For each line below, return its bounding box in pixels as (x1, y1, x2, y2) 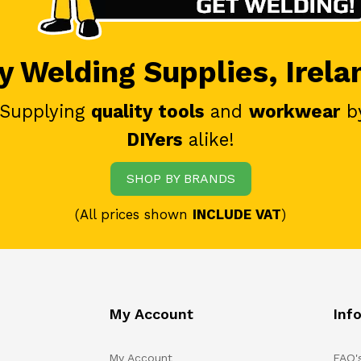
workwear (249, 100, 340, 122)
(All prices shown (75, 205, 193, 222)
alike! (182, 128, 234, 150)
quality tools (91, 100, 204, 122)
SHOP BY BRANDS (126, 170, 235, 186)
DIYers (127, 128, 182, 150)
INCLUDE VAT (193, 205, 281, 222)
